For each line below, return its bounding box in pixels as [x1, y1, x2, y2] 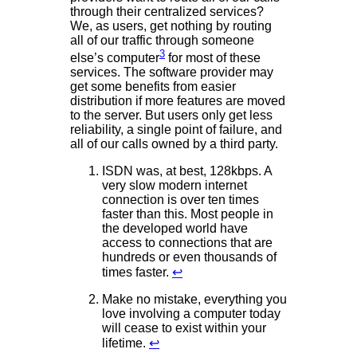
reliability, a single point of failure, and [70, 123, 282, 137]
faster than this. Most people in [102, 207, 273, 222]
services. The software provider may [70, 65, 273, 80]
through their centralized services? [70, 4, 264, 18]
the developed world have [102, 222, 248, 236]
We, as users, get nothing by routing [70, 18, 272, 33]
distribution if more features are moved [70, 94, 285, 108]
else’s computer [70, 51, 159, 65]
